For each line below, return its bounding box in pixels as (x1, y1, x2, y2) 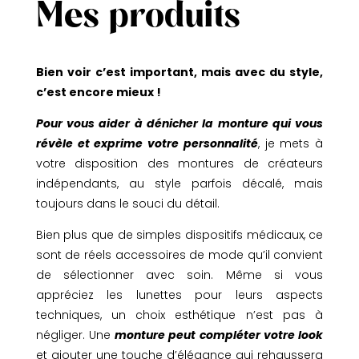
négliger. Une (35, 326, 115, 343)
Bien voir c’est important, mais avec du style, (35, 63, 324, 80)
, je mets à (257, 135, 324, 151)
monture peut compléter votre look (115, 326, 324, 343)
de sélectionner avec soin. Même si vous (35, 266, 324, 283)
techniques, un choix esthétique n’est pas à (35, 306, 324, 323)
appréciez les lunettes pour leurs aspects (35, 286, 324, 303)
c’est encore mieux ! (35, 83, 161, 100)
